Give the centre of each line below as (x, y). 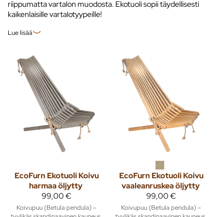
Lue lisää (20, 32)
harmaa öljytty (56, 186)
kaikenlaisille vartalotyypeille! (55, 14)
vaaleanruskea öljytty (160, 186)
